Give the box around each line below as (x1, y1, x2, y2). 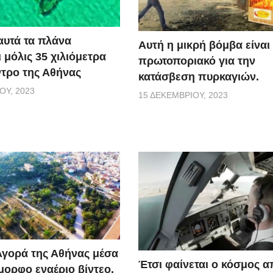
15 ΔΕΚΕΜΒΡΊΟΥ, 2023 (138, 90, 229, 100)
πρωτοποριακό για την (138, 54, 256, 67)
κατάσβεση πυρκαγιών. (138, 70, 260, 83)
